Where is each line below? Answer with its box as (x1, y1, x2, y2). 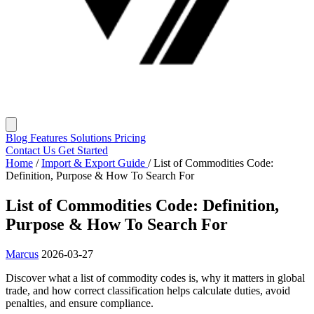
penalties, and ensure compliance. (6, 297, 153, 310)
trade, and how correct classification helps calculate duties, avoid (6, 285, 290, 297)
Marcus (6, 248, 39, 261)
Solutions (70, 132, 114, 144)
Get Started (58, 144, 108, 157)
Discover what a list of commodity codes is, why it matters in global (6, 272, 305, 285)
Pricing (114, 132, 146, 144)
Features (30, 132, 70, 144)
